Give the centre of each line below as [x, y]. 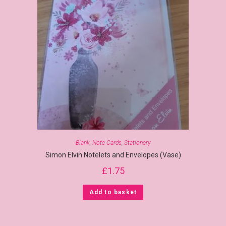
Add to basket [113, 192]
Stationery [137, 143]
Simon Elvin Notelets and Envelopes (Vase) [113, 155]
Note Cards [107, 143]
